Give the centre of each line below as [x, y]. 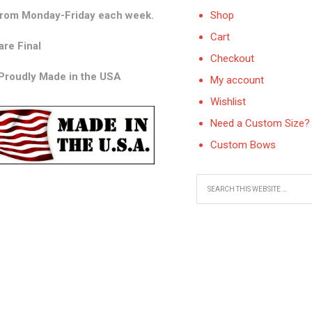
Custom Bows [243, 145]
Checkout [232, 58]
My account [237, 80]
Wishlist [228, 101]
